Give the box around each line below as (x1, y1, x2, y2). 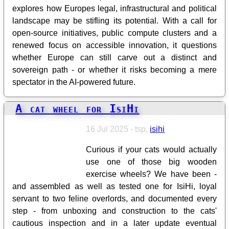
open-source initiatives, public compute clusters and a (12, 29, 217, 38)
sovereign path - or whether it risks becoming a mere (12, 65, 217, 75)
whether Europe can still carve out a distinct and (12, 53, 217, 62)
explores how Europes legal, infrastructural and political (12, 4, 217, 13)
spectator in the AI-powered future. (12, 78, 136, 87)
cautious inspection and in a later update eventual (12, 218, 217, 227)
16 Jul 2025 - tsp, (86, 124, 150, 133)
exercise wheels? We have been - (86, 169, 217, 178)
